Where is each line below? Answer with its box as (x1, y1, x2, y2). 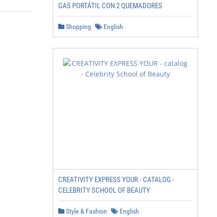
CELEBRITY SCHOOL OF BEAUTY (58, 186, 150, 195)
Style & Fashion (64, 207, 107, 215)
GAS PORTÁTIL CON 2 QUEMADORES (58, 1, 162, 10)
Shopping (64, 23, 91, 31)
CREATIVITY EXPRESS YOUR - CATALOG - (58, 175, 174, 184)
